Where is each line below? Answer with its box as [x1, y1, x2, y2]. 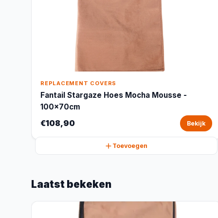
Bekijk [186, 120, 205, 127]
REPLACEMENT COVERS [40, 80, 117, 87]
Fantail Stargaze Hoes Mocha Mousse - [40, 91, 187, 100]
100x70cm [40, 102, 80, 111]
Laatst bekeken [31, 178, 111, 190]
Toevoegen [112, 142, 148, 149]
